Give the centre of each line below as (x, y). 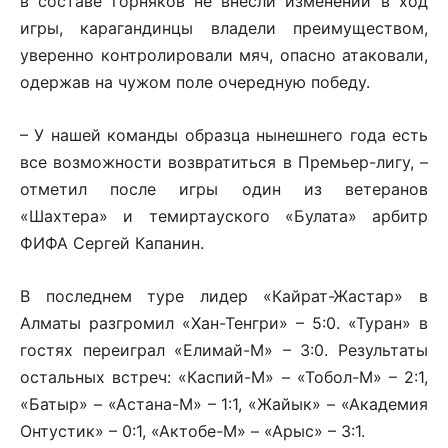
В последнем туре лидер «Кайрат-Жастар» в (224, 295)
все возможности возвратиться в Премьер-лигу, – (224, 161)
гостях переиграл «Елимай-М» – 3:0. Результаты (224, 349)
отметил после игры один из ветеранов (224, 188)
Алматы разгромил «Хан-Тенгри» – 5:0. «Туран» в (224, 322)
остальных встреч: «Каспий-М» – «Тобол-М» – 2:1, (224, 376)
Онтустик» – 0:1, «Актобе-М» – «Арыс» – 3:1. (192, 430)
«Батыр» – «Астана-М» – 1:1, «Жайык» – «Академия (224, 403)
